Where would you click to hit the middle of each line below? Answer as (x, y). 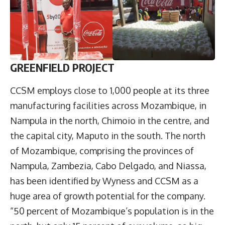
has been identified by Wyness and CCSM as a (104, 181)
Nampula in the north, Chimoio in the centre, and (110, 120)
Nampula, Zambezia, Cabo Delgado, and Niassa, (108, 165)
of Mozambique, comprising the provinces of (102, 150)
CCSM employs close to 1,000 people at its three (110, 90)
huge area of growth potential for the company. (108, 196)
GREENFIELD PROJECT (62, 68)
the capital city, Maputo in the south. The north (108, 135)
